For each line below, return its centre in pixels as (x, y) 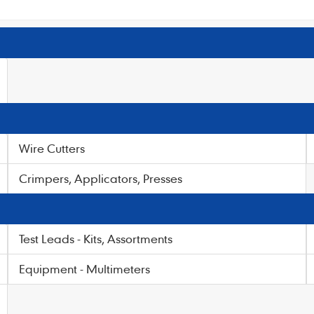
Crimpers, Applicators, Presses (100, 178)
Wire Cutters (52, 148)
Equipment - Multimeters (84, 269)
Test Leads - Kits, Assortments (95, 239)
